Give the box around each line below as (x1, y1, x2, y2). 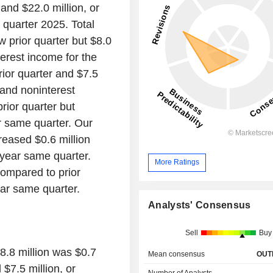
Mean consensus (148, 249, 205, 258)
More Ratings (155, 158, 200, 167)
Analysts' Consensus (148, 199, 251, 210)
